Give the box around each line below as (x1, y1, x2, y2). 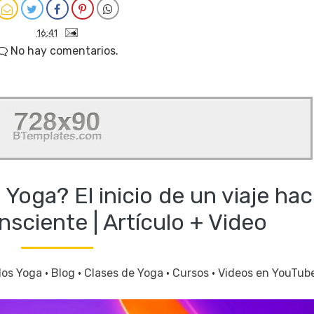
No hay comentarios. (7, 43, 118, 57)
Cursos (172, 266, 212, 280)
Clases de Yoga (84, 266, 166, 280)
